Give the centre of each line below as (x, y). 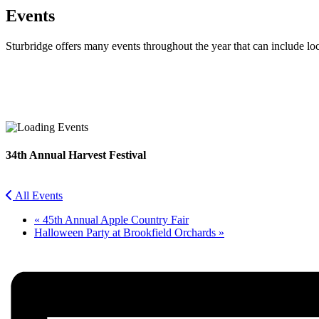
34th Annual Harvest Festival (76, 155)
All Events (39, 196)
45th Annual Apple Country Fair (114, 220)
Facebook (28, 98)
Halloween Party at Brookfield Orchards (126, 233)
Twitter (22, 120)
